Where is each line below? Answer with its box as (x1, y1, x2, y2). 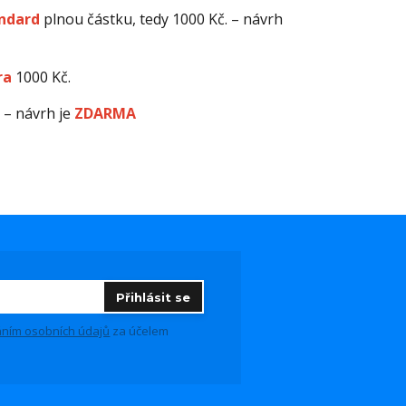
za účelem (110, 323, 169, 339)
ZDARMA (73, 103, 136, 123)
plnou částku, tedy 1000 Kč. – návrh (43, 9, 283, 29)
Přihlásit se (116, 290, 190, 304)
